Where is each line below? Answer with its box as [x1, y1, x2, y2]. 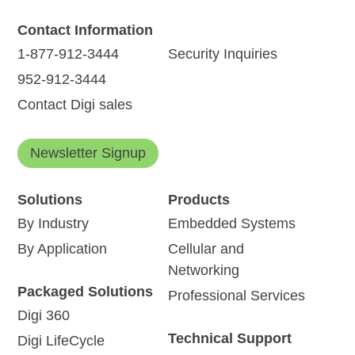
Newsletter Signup [30, 145, 147, 162]
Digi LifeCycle [17, 333, 105, 349]
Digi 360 [17, 307, 71, 324]
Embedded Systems [167, 216, 296, 232]
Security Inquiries [167, 46, 277, 63]
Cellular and [167, 241, 244, 258]
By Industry [17, 216, 90, 232]
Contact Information [17, 22, 154, 39]
